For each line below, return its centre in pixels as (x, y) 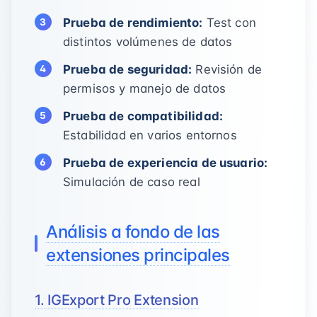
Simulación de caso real (132, 182)
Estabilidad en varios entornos (150, 135)
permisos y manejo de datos (145, 88)
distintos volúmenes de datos (148, 42)
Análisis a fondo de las (133, 232)
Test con (229, 23)
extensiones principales (138, 255)
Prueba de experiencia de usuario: (166, 163)
